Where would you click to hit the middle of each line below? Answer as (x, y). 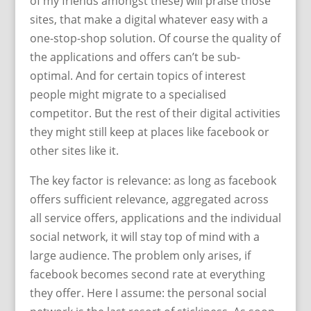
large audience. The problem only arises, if (140, 255)
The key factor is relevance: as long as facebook (153, 180)
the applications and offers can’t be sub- (135, 57)
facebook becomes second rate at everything (147, 274)
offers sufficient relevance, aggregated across (149, 199)
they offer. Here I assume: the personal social (148, 293)
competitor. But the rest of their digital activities (155, 113)
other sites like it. (74, 151)
